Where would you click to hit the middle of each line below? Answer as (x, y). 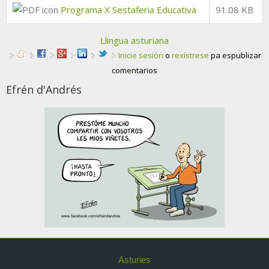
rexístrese (190, 55)
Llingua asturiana (134, 40)
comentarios (134, 70)
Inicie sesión (141, 55)
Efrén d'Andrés (44, 89)
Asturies (134, 260)
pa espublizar (235, 55)
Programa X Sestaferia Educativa (128, 9)
